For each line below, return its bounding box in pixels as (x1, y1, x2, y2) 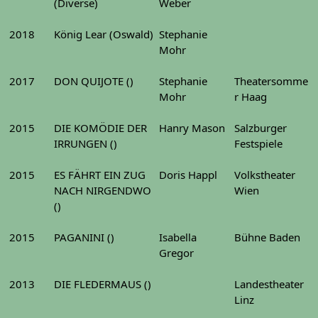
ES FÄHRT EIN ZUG (54, 168, 146, 182)
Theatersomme (234, 74, 308, 88)
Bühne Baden (234, 230, 300, 244)
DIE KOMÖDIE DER (54, 121, 147, 135)
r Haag (234, 89, 267, 104)
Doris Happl (159, 168, 217, 182)
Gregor (159, 246, 194, 260)
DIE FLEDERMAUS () (54, 277, 151, 291)
